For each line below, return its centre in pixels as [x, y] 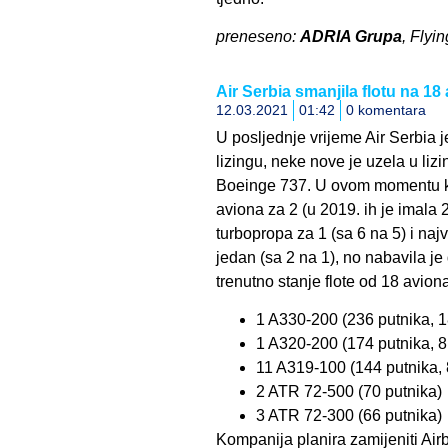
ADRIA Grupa [350, 37]
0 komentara [385, 109]
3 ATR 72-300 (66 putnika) [348, 415]
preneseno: [257, 37]
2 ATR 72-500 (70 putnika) [348, 391]
